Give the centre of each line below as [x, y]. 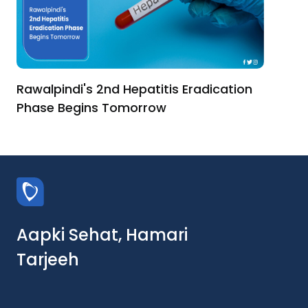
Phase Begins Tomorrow [91, 107]
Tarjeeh [48, 259]
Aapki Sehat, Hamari [102, 234]
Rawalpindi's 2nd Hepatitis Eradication [134, 89]
